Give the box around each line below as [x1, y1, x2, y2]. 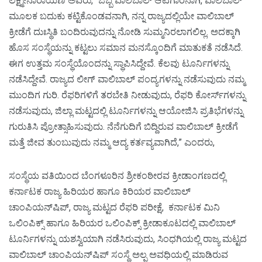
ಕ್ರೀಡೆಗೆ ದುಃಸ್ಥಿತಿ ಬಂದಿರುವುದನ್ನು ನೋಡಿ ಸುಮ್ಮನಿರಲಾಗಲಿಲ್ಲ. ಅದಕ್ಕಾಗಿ [9, 26, 240, 37]
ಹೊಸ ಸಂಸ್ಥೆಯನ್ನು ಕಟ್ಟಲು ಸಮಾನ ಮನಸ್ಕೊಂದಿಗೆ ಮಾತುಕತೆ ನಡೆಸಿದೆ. [9, 42, 243, 53]
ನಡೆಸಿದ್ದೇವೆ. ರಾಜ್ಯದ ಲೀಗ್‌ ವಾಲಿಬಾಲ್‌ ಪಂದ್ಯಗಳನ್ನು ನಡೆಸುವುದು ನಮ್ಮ [9, 73, 245, 85]
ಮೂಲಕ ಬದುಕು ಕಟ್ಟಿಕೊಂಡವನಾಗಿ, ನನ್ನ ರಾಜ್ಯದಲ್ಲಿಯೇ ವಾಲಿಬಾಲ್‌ [9, 10, 234, 22]
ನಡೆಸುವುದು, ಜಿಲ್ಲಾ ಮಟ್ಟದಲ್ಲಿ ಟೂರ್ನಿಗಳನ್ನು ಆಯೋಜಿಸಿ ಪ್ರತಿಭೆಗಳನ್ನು [9, 105, 243, 116]
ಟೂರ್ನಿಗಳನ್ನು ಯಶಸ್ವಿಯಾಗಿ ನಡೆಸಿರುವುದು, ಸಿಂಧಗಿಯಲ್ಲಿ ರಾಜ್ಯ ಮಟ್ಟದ [9, 233, 247, 244]
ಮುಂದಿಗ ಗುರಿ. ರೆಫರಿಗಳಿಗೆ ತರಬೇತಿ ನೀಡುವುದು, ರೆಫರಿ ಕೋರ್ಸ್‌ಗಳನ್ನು [9, 89, 246, 101]
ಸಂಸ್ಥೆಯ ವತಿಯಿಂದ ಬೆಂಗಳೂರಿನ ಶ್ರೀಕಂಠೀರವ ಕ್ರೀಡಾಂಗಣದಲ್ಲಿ [9, 170, 226, 181]
